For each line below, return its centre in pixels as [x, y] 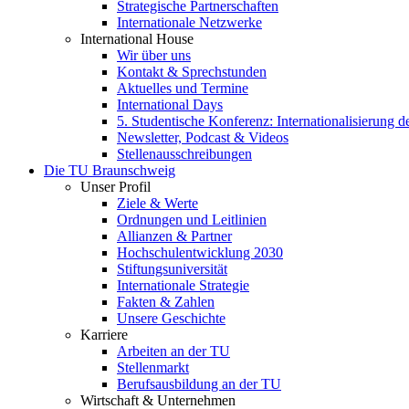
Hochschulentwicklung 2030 [200, 252]
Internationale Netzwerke [189, 22]
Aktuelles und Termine [183, 88]
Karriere [104, 335]
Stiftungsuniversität [172, 269]
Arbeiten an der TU [173, 351]
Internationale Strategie [183, 285]
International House [137, 39]
